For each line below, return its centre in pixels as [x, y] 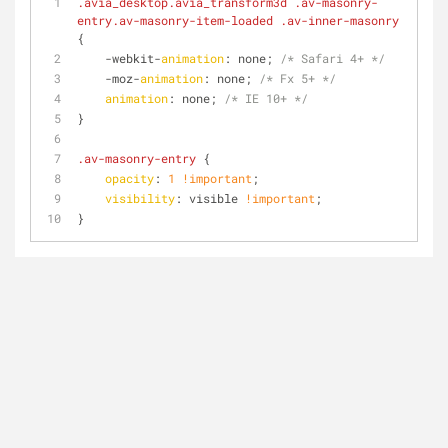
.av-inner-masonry [339, 20]
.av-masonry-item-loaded [192, 20]
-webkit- [133, 58]
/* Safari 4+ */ [332, 58]
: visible [210, 198]
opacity [129, 178]
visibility [140, 198]
